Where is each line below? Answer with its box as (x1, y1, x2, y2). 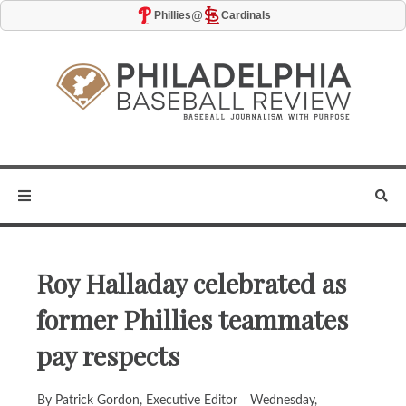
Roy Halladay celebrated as (36, 266, 346, 301)
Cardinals (220, 9, 271, 22)
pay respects (36, 338, 179, 373)
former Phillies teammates (36, 302, 348, 337)
